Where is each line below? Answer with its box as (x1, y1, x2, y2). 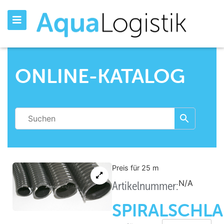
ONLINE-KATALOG (15, 63, 185, 88)
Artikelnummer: (112, 179, 178, 193)
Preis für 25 (112, 163, 152, 172)
